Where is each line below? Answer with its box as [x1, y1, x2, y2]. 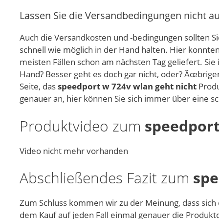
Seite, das [20, 81, 58, 92]
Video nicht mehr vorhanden [20, 145, 128, 156]
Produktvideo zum [20, 115, 145, 136]
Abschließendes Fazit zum [20, 168, 193, 188]
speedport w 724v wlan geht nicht [58, 81, 197, 92]
